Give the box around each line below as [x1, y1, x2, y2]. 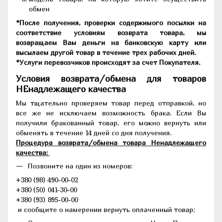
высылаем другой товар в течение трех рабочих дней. [16, 48, 198, 57]
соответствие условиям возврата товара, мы [16, 28, 206, 37]
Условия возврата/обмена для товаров [16, 73, 206, 84]
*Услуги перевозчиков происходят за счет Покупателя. [16, 58, 200, 67]
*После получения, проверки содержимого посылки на [16, 18, 206, 27]
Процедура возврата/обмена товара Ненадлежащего [16, 138, 206, 147]
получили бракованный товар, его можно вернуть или [16, 118, 206, 127]
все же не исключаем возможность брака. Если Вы [16, 108, 206, 117]
